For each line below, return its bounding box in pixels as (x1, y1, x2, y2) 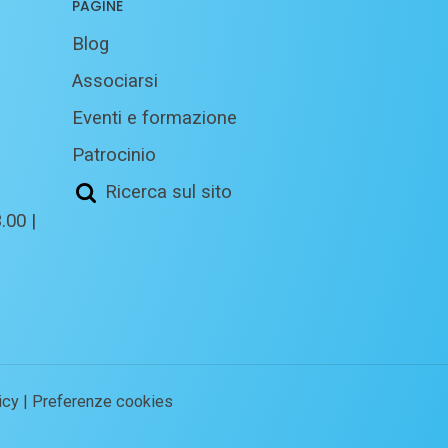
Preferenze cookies (32, 391, 173, 411)
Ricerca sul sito (104, 181, 232, 204)
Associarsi (71, 70, 158, 93)
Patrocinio (71, 144, 156, 167)
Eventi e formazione (71, 107, 237, 130)
